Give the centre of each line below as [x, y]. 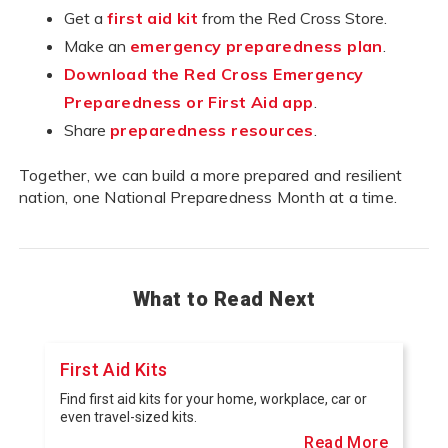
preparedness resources [212, 129]
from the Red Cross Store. [293, 17]
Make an [97, 45]
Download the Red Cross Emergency [214, 73]
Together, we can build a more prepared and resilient [211, 174]
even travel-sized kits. [128, 416]
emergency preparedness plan [256, 45]
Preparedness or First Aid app [189, 101]
